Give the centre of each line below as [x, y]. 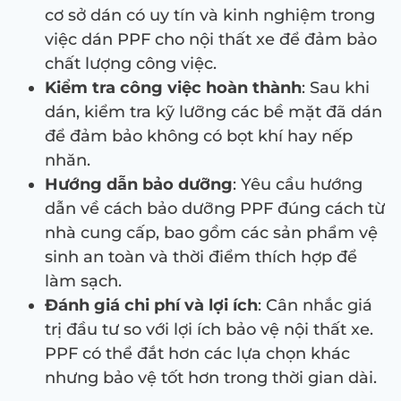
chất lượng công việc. [131, 63]
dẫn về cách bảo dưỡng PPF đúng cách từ [215, 208]
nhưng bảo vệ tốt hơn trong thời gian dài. [211, 377]
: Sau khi [336, 87]
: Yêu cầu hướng [298, 184]
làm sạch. [83, 281]
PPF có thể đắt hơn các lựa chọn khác [197, 353]
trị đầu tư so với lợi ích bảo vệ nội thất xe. [209, 329]
